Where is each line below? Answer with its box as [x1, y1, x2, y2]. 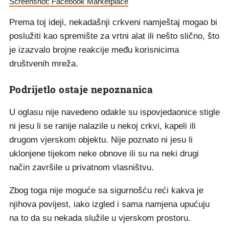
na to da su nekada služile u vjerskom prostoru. [9, 213, 191, 223]
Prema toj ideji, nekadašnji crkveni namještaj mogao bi [9, 17, 217, 27]
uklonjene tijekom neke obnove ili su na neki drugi [9, 148, 199, 158]
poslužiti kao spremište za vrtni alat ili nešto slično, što [9, 31, 219, 41]
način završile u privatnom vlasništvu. [9, 162, 154, 172]
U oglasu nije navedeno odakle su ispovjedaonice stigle [9, 107, 220, 117]
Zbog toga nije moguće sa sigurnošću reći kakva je [9, 185, 203, 195]
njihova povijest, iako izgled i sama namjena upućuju [9, 199, 210, 209]
